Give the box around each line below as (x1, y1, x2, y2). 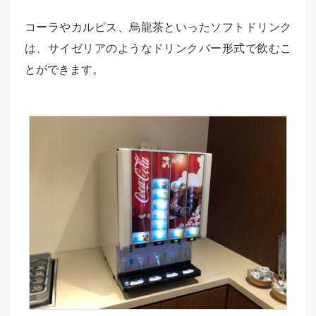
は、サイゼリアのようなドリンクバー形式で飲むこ (25, 42, 291, 54)
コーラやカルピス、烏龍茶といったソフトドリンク (25, 20, 291, 33)
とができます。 (25, 63, 104, 75)
